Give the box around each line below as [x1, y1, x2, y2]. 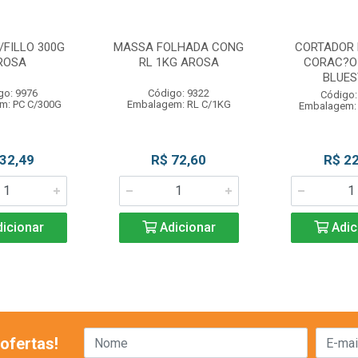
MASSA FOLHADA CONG [113, 40, 245, 54]
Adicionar [156, 220, 216, 235]
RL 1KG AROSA [138, 55, 219, 70]
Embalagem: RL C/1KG [126, 98, 231, 110]
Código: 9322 [148, 87, 210, 99]
